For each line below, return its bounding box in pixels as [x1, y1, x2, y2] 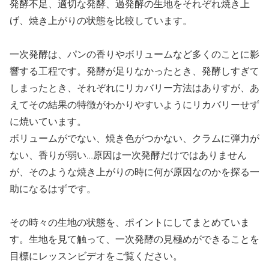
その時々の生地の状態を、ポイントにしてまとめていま [10, 217, 250, 229]
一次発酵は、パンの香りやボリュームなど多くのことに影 [10, 49, 259, 61]
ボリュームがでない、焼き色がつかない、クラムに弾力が [10, 133, 259, 145]
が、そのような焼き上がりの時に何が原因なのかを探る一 [10, 166, 259, 179]
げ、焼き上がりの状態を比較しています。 [10, 15, 192, 28]
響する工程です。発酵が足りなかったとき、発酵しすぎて [10, 65, 259, 78]
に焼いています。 [10, 116, 86, 128]
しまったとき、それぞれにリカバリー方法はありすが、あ [10, 82, 259, 95]
